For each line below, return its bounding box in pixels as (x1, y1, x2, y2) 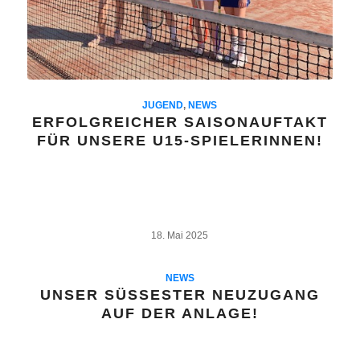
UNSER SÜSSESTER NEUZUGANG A (39, 286, 320, 303)
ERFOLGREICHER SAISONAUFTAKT (31, 113, 328, 130)
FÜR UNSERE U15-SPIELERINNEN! (36, 132, 323, 149)
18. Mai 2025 (151, 229, 209, 240)
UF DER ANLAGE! (100, 305, 252, 321)
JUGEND (142, 99, 184, 110)
